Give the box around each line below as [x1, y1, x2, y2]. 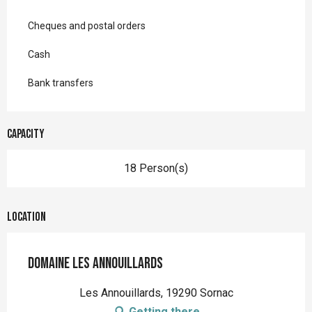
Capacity [7, 127, 45, 142]
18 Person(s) [124, 162, 188, 175]
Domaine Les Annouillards [28, 254, 163, 274]
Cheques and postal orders [28, 20, 146, 32]
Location [7, 210, 46, 225]
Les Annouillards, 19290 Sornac [79, 286, 233, 300]
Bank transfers [28, 77, 93, 89]
